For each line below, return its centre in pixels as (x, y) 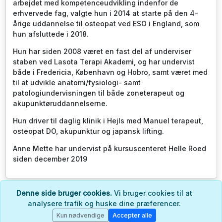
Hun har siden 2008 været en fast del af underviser (102, 52)
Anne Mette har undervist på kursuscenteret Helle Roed (109, 149)
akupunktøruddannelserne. (60, 104)
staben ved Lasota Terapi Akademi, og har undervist (104, 62)
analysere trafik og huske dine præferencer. (104, 203)
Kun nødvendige (80, 215)
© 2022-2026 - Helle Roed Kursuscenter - (79, 195)
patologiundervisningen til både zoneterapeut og (98, 93)
